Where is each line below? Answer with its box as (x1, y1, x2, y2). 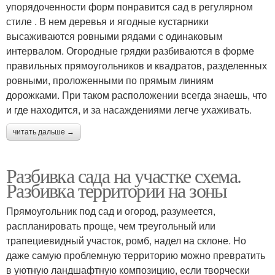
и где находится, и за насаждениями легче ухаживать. (6, 102, 252, 117)
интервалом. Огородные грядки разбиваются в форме (6, 43, 254, 58)
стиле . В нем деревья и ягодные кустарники (6, 14, 209, 28)
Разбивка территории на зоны (6, 176, 227, 203)
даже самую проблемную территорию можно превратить (6, 247, 265, 262)
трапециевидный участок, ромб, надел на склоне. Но (6, 233, 246, 247)
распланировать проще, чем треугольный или (6, 218, 215, 233)
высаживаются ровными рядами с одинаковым (6, 28, 223, 43)
